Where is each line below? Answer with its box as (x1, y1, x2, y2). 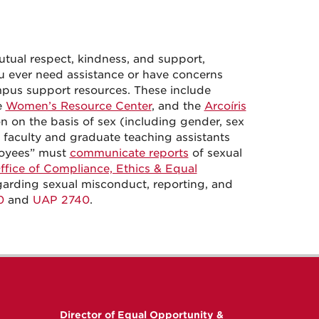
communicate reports (69, 147, 189, 159)
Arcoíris (204, 100, 246, 113)
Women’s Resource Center (5, 100, 152, 113)
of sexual (188, 147, 242, 159)
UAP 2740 (32, 194, 90, 206)
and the (154, 100, 201, 113)
